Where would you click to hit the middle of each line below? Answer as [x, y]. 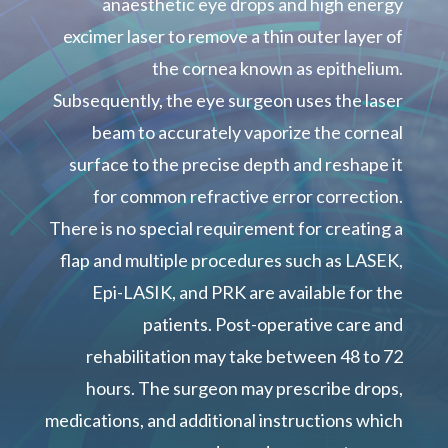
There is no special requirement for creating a [226, 228]
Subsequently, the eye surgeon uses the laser [228, 100]
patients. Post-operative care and [273, 324]
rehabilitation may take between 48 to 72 [245, 356]
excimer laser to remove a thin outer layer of [233, 36]
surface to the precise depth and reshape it [236, 164]
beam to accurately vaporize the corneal [248, 132]
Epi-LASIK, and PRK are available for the [248, 292]
